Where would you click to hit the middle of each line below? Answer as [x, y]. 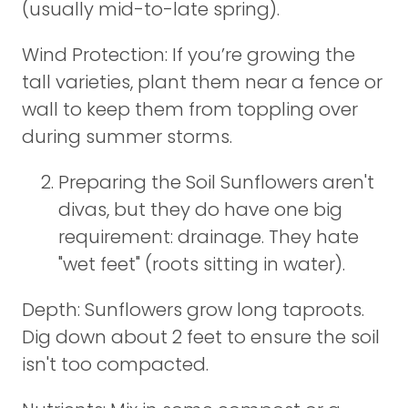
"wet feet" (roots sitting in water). [202, 264]
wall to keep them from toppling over [190, 109]
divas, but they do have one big [200, 209]
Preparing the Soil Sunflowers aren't [216, 182]
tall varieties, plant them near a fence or [202, 82]
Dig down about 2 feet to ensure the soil [201, 337]
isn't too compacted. [115, 364]
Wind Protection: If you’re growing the [189, 55]
